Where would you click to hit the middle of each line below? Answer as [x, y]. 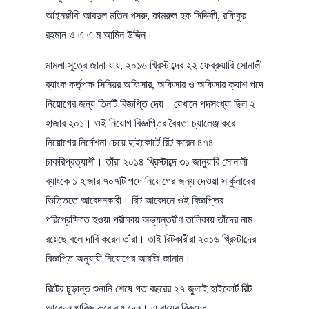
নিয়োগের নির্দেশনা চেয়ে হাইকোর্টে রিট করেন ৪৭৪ [130, 142]
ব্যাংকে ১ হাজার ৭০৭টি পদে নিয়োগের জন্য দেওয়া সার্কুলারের [150, 181]
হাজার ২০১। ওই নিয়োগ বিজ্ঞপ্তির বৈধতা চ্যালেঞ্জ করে [140, 123]
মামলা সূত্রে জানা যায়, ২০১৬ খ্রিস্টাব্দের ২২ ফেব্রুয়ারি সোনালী [154, 65]
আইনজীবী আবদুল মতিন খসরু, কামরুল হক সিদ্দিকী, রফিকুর [146, 15]
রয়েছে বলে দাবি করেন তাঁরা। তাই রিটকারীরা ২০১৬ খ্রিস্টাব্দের [151, 239]
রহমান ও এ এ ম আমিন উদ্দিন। [99, 34]
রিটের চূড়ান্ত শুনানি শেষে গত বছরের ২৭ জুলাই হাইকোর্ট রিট [149, 288]
